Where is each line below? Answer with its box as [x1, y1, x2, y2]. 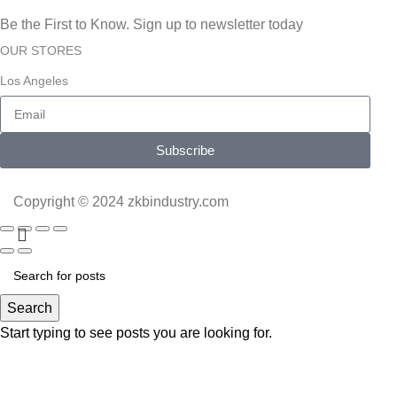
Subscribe [156, 143, 215, 159]
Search [7, 300, 52, 315]
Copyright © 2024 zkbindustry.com [13, 193, 229, 209]
